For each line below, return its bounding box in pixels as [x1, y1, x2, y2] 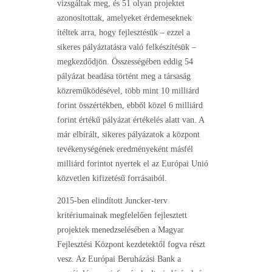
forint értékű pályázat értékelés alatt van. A [57, 115, 204, 125]
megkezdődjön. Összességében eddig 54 [57, 57, 193, 67]
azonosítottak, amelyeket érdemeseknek [57, 13, 192, 23]
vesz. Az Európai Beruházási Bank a [57, 254, 181, 264]
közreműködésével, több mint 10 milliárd [57, 86, 199, 96]
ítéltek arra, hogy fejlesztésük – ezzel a [57, 28, 190, 38]
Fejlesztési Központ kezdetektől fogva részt [57, 240, 205, 250]
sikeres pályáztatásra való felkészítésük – [57, 42, 196, 52]
